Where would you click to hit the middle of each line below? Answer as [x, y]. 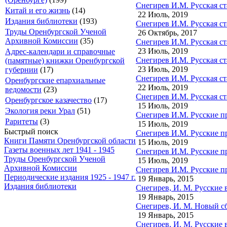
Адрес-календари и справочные [60, 51]
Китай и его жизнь [37, 10]
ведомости [23, 89]
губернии [22, 70]
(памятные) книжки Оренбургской [65, 61]
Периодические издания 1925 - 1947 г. [70, 177]
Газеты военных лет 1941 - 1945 [59, 150]
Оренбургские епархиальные [55, 80]
